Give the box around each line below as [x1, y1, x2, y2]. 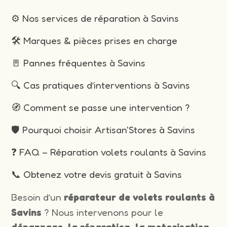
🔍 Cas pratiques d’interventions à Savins [11, 79, 191, 91]
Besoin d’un [11, 191, 64, 203]
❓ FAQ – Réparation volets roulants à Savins [11, 145, 207, 158]
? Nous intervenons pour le [42, 206, 164, 218]
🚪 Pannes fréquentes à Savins [11, 56, 146, 69]
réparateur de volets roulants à [64, 191, 215, 203]
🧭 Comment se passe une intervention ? [11, 101, 191, 113]
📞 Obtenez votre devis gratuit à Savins [11, 168, 182, 180]
